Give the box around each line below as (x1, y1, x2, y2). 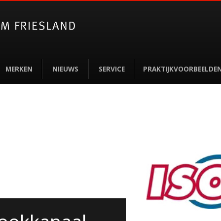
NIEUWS (52, 64, 78, 74)
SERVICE (98, 64, 125, 74)
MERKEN (5, 64, 33, 74)
